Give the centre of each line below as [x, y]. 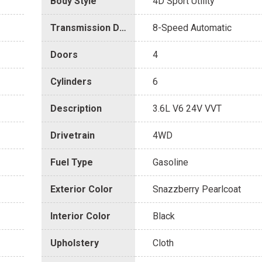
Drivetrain [73, 136]
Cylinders [71, 82]
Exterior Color [82, 189]
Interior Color [80, 216]
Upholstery [75, 243]
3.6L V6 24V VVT [187, 109]
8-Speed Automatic [192, 28]
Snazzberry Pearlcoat [197, 189]
